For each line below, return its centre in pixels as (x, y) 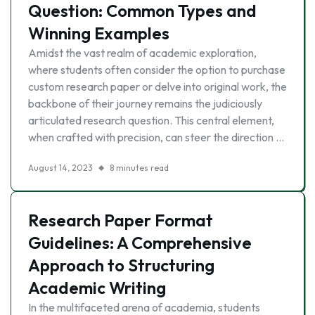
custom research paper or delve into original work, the (157, 86)
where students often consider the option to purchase (157, 70)
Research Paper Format (121, 220)
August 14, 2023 (60, 168)
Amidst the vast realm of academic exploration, (142, 53)
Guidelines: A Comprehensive (140, 243)
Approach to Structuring (121, 265)
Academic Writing (97, 288)
